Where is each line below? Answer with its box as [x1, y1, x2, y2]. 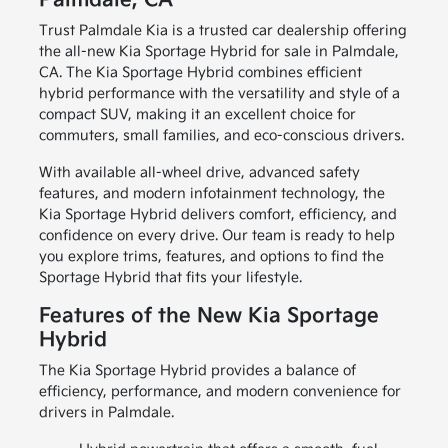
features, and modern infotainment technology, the [38, 185, 385, 203]
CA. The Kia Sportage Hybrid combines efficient [38, 64, 362, 82]
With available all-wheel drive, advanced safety [38, 164, 360, 182]
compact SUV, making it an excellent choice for [38, 106, 356, 124]
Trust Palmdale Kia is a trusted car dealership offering [38, 22, 407, 40]
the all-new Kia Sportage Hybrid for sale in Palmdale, [38, 43, 399, 61]
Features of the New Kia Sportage [38, 304, 379, 329]
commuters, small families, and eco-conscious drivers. [38, 127, 404, 145]
